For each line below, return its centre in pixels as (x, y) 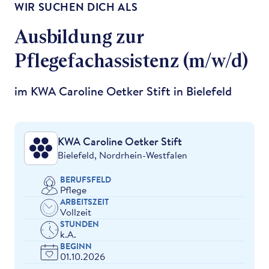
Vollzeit (76, 212)
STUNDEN (80, 224)
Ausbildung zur (79, 36)
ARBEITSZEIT (84, 201)
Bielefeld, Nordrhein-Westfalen (122, 155)
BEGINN (76, 246)
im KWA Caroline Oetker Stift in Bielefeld (123, 91)
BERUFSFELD (86, 179)
